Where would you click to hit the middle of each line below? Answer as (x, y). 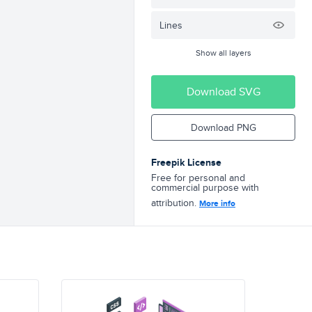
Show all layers (223, 53)
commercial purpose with (205, 187)
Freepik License (186, 162)
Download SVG (223, 92)
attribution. (175, 203)
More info (217, 203)
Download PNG (223, 127)
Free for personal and (198, 178)
